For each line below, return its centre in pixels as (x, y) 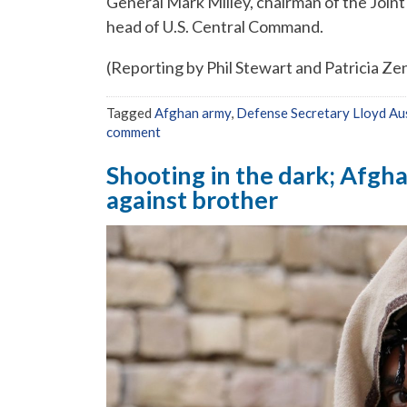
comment (134, 132)
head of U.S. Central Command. (215, 26)
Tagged (130, 113)
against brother (192, 199)
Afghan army (193, 113)
